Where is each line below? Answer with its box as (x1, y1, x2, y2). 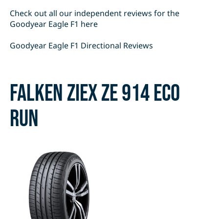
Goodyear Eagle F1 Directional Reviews (10, 40, 153, 51)
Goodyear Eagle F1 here (10, 19, 98, 30)
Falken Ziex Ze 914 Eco (10, 80, 180, 108)
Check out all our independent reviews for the (10, 8, 179, 19)
